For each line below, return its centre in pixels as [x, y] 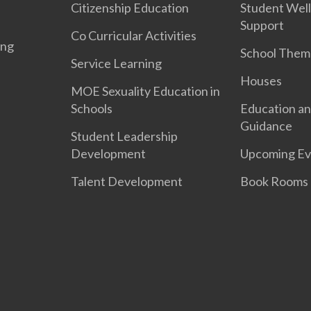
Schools [92, 109]
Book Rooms [274, 182]
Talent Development [127, 182]
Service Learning [117, 64]
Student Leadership [125, 136]
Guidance [266, 126]
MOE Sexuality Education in [146, 91]
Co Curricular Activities [134, 36]
